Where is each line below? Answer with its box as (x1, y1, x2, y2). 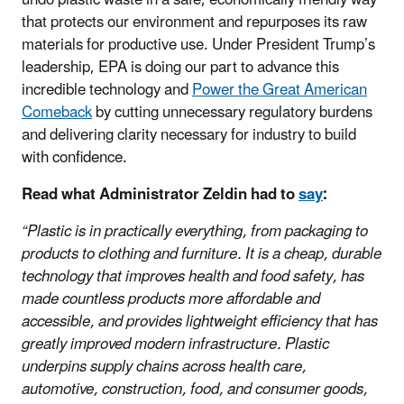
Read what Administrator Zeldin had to (22, 178, 298, 211)
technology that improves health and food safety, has (22, 260, 364, 293)
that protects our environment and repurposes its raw (22, 5, 367, 39)
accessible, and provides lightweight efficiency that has (22, 305, 378, 338)
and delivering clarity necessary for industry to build (22, 118, 356, 151)
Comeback (22, 96, 92, 129)
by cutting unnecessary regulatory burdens (92, 96, 372, 129)
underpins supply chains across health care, (22, 350, 307, 383)
